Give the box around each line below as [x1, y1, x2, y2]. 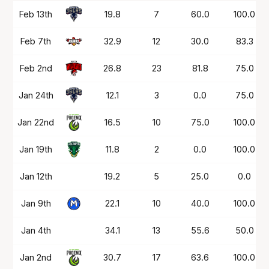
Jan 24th [18, 89, 53, 100]
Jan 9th [20, 198, 51, 208]
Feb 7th [20, 35, 52, 46]
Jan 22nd [17, 116, 55, 127]
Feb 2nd [19, 62, 52, 73]
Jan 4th [20, 225, 51, 235]
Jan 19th [19, 144, 53, 154]
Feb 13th [19, 8, 53, 19]
